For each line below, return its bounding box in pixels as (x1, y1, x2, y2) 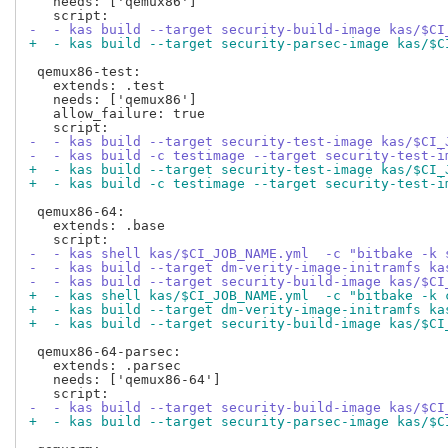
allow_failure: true (29, 106, 205, 122)
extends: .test (29, 78, 165, 94)
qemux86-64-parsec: (29, 344, 181, 360)
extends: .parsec (29, 358, 181, 374)
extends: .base (29, 218, 165, 234)
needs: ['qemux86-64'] (29, 372, 221, 388)
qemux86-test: (29, 64, 141, 80)
